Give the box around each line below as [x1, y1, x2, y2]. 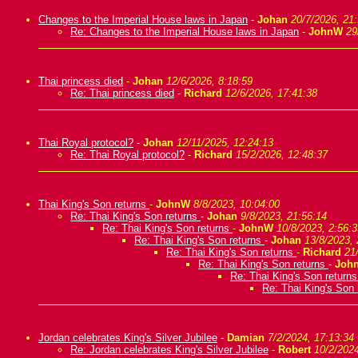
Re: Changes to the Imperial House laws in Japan [70, 26, 299, 38]
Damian [227, 332, 265, 344]
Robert [278, 344, 311, 356]
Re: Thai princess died [70, 87, 174, 99]
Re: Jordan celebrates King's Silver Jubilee [70, 344, 268, 356]
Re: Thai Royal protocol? [70, 149, 185, 161]
